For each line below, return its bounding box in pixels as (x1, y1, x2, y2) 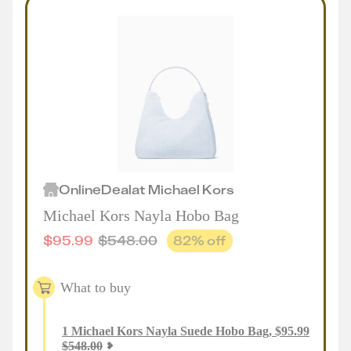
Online (59, 181, 101, 197)
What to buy (60, 279, 131, 295)
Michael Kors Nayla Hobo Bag (43, 207, 239, 224)
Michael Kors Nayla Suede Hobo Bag (71, 324, 269, 338)
